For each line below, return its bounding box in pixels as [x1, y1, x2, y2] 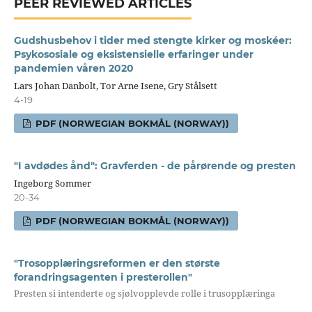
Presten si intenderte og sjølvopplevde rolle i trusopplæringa [13, 287, 275, 300]
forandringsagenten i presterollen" [13, 270, 192, 283]
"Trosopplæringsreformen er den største [13, 256, 220, 270]
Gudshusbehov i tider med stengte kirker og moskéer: [13, 33, 292, 47]
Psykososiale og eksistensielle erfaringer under [13, 47, 253, 61]
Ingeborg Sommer [13, 176, 91, 189]
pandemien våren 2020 [13, 61, 134, 75]
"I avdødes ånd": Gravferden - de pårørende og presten [13, 159, 296, 172]
